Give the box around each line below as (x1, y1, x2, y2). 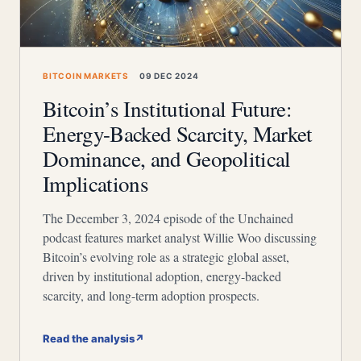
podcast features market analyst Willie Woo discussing (43, 229, 317, 246)
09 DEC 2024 (137, 71, 199, 81)
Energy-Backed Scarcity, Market (43, 119, 313, 148)
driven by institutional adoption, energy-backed (43, 268, 281, 284)
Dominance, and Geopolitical (43, 144, 291, 173)
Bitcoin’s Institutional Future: (43, 94, 293, 123)
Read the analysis (43, 332, 135, 345)
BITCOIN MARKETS (43, 71, 129, 81)
